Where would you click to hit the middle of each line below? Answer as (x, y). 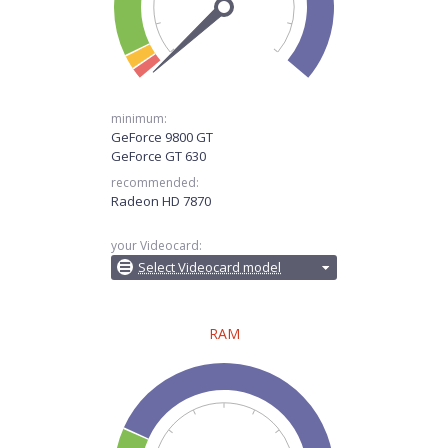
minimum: (139, 118)
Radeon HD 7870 (161, 201)
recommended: (155, 182)
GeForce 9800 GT (162, 137)
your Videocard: (156, 245)
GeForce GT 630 (158, 156)
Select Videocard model (209, 267)
